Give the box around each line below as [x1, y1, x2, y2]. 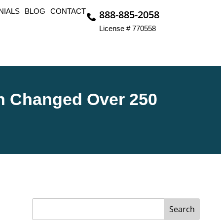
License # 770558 [99, 24, 156, 33]
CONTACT [50, 7, 86, 15]
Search [169, 204, 195, 215]
